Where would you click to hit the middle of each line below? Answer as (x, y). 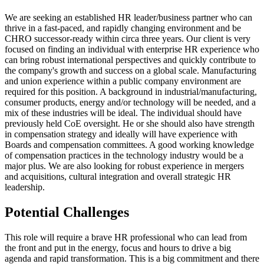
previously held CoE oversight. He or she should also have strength (130, 124)
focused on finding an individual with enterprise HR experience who (132, 49)
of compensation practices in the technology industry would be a (124, 156)
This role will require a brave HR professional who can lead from (126, 237)
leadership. (25, 187)
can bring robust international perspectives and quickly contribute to (130, 60)
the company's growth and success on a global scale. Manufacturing (131, 71)
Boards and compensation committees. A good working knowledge (129, 145)
